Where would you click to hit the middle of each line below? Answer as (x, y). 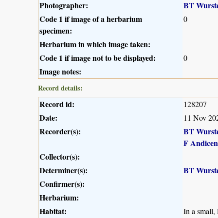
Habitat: (53, 211)
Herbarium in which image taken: (95, 44)
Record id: (57, 104)
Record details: (60, 88)
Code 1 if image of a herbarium (91, 19)
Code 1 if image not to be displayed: (98, 58)
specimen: (56, 31)
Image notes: (60, 72)
